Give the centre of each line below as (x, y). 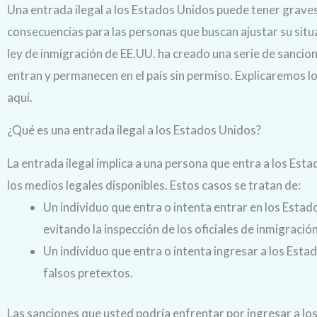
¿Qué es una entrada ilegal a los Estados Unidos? (134, 130)
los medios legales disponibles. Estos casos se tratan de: (154, 185)
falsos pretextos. (88, 273)
